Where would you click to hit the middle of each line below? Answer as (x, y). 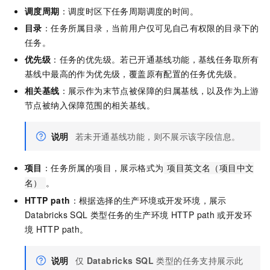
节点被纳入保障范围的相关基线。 (90, 105)
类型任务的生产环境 (129, 215)
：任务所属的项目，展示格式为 (103, 168)
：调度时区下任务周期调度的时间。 (129, 11)
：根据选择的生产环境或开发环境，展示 (148, 200)
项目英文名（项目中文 (211, 168)
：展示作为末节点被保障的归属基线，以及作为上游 (159, 91)
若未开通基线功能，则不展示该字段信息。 (158, 137)
